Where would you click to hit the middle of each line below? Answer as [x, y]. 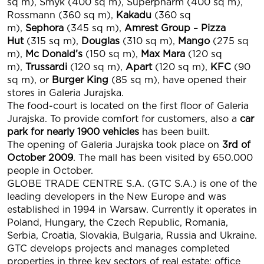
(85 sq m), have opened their [179, 80]
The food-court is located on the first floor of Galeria [128, 106]
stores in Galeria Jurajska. [65, 93]
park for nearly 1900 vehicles [73, 132]
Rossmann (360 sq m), [60, 15]
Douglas [100, 41]
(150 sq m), [112, 54]
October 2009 [40, 158]
